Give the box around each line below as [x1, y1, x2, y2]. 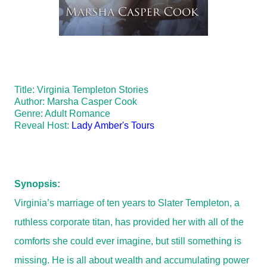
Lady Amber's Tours [72, 120, 154, 131]
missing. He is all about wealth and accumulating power [14, 255, 249, 265]
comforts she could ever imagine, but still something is [14, 236, 241, 246]
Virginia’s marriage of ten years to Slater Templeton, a [14, 198, 240, 208]
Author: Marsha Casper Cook [14, 97, 137, 107]
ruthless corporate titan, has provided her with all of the [14, 217, 244, 227]
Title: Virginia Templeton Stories [14, 85, 148, 95]
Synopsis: [14, 179, 60, 189]
